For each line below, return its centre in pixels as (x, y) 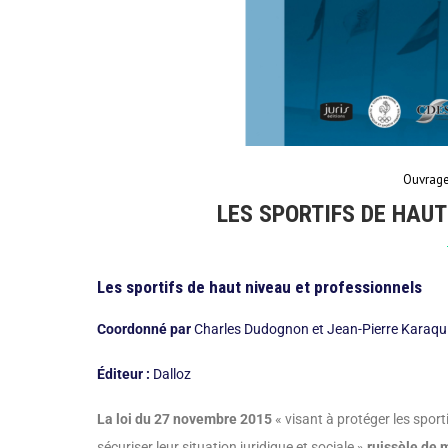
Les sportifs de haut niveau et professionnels (259, 287)
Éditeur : (123, 374)
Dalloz (170, 374)
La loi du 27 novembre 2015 (184, 419)
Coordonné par (144, 329)
